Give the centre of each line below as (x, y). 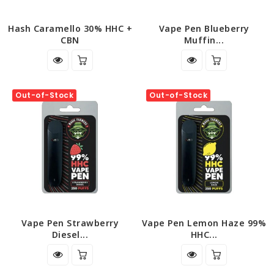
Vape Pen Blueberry (204, 28)
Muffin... (204, 40)
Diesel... (70, 234)
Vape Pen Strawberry (70, 223)
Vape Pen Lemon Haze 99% (204, 223)
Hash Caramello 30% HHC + (70, 28)
